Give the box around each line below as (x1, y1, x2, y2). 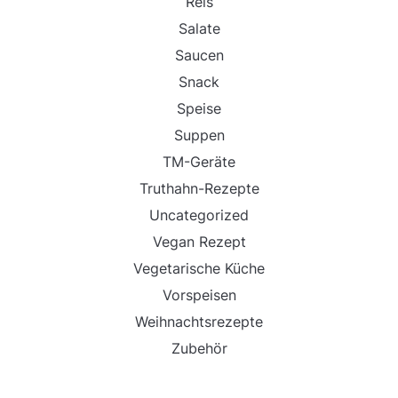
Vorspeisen (162, 286, 236, 305)
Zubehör (171, 339, 227, 358)
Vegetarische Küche (133, 259, 265, 278)
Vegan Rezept (152, 233, 246, 251)
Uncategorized (149, 206, 249, 225)
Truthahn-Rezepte (139, 179, 259, 198)
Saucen (174, 46, 224, 65)
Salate (178, 20, 220, 38)
